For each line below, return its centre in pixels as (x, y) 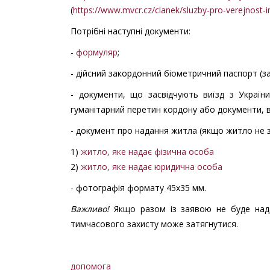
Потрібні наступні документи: (132, 31)
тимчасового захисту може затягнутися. (154, 224)
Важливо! (90, 209)
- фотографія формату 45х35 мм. (138, 187)
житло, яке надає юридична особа (152, 166)
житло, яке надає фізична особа (147, 151)
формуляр (97, 52)
